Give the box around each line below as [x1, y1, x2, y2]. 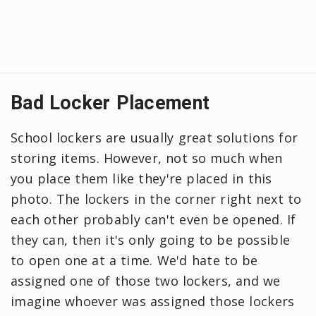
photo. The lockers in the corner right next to [11, 190, 302, 207]
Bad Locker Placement [11, 91, 210, 114]
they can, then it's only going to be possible [11, 231, 291, 248]
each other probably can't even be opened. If [11, 210, 296, 228]
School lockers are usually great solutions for [11, 128, 298, 146]
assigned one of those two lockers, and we [11, 272, 281, 289]
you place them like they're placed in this [11, 169, 272, 187]
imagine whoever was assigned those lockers [11, 292, 295, 310]
